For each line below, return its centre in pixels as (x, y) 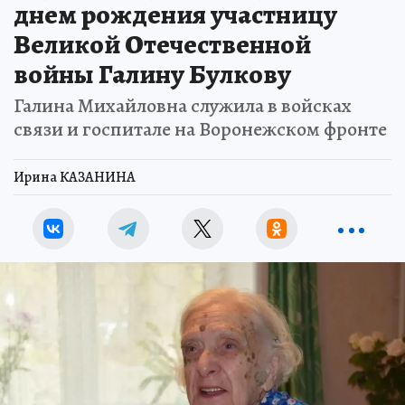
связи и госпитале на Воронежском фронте (200, 130)
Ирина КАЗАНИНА (75, 178)
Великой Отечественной (162, 45)
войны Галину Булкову (152, 75)
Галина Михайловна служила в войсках (183, 106)
